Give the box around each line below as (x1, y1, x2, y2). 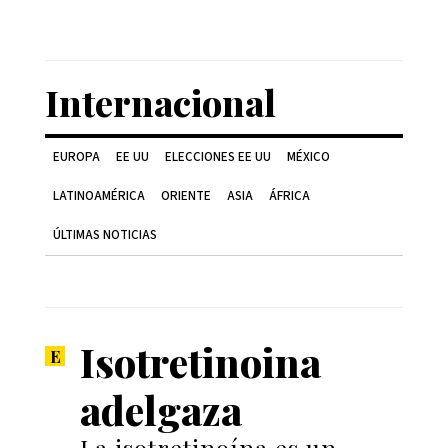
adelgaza (80, 383, 242, 436)
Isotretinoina (80, 335, 321, 388)
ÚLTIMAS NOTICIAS (53, 226, 157, 244)
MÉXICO (287, 148, 330, 166)
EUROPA (53, 148, 100, 166)
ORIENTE (161, 187, 211, 205)
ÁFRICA (269, 187, 310, 205)
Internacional (45, 78, 276, 126)
